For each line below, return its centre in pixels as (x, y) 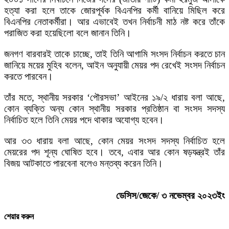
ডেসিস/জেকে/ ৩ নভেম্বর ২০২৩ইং (170, 195)
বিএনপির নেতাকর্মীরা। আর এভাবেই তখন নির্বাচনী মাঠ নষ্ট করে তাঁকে (114, 21)
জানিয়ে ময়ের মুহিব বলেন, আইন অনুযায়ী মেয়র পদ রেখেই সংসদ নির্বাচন (114, 65)
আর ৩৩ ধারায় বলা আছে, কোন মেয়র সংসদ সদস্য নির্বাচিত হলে (114, 141)
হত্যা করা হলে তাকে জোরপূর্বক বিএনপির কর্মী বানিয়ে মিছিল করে (114, 10)
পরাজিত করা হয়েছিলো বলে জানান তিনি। (68, 33)
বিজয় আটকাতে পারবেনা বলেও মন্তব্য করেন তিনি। (84, 163)
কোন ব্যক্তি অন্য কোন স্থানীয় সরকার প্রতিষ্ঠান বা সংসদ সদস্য (114, 108)
